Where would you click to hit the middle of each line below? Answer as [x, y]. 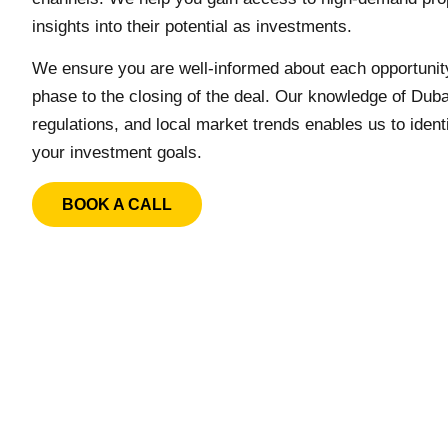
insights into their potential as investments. [192, 27]
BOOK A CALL [117, 204]
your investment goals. [117, 153]
